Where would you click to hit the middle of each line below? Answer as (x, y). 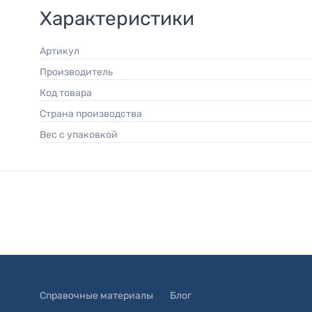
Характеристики (117, 18)
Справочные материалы (96, 296)
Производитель (80, 72)
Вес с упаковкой (82, 134)
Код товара (69, 93)
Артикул (63, 51)
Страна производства (94, 114)
